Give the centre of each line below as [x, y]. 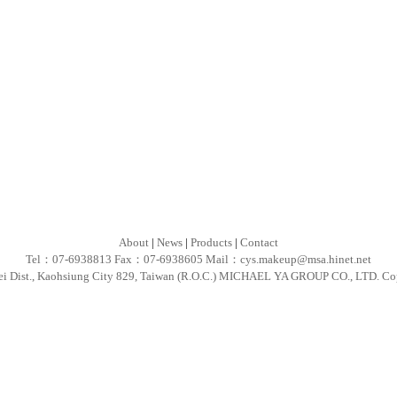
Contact [259, 242]
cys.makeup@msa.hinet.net [306, 259]
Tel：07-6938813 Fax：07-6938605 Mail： [133, 259]
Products [211, 242]
